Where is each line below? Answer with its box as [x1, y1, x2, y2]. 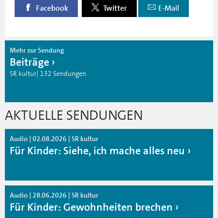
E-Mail [158, 3, 179, 13]
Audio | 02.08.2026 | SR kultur [10, 134, 98, 143]
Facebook [35, 3, 68, 13]
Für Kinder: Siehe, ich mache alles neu [10, 143, 185, 158]
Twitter [102, 3, 127, 13]
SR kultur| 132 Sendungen [10, 69, 86, 78]
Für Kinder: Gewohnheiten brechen [10, 200, 173, 214]
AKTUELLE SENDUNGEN [5, 106, 143, 124]
